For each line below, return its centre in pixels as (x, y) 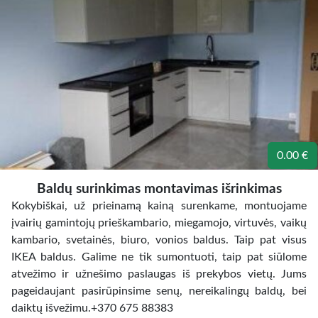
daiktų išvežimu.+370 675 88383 (92, 308)
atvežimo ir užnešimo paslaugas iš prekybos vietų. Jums (159, 274)
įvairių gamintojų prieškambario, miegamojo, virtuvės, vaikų (159, 223)
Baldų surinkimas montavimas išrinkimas (159, 189)
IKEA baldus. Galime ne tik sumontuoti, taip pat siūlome (159, 257)
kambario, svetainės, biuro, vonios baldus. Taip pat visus (159, 240)
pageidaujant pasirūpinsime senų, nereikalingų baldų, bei (159, 291)
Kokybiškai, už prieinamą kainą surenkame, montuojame (159, 206)
